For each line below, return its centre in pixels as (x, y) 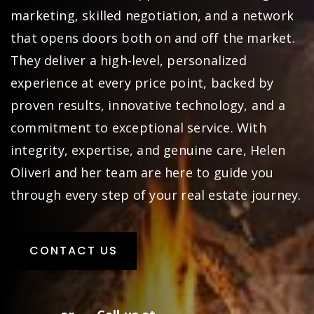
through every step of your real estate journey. (156, 195)
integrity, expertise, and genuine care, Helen (148, 150)
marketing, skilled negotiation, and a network (152, 15)
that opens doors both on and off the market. (153, 38)
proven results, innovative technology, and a (148, 105)
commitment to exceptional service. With (138, 128)
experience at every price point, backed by (142, 83)
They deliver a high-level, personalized (129, 60)
